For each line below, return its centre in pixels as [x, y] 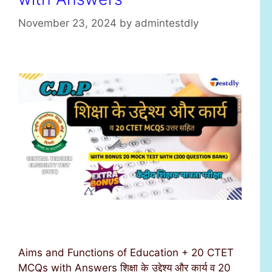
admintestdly [167, 23]
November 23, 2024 [67, 23]
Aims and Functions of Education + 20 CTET [126, 252]
